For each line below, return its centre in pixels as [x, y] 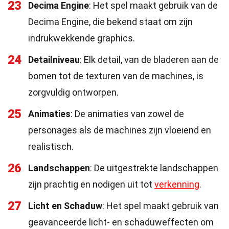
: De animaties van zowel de [127, 114]
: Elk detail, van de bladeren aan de [149, 60]
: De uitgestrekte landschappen [154, 168]
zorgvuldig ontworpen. [73, 92]
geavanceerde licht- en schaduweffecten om [121, 222]
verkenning [177, 184]
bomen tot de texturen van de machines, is [116, 76]
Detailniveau [54, 60]
